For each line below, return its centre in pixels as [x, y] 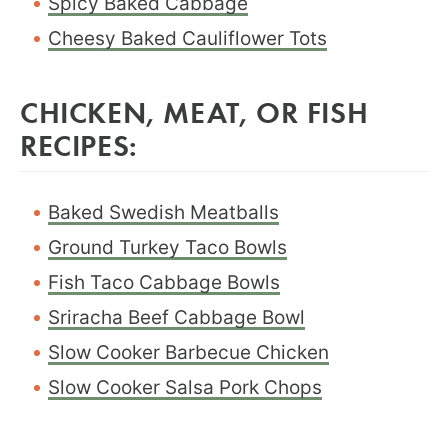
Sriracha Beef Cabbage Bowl [176, 317]
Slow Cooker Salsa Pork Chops [185, 387]
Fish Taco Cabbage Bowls [164, 282]
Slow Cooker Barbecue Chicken [188, 352]
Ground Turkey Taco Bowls [167, 247]
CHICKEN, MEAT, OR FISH [194, 111]
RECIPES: [79, 144]
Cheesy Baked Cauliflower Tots [187, 38]
